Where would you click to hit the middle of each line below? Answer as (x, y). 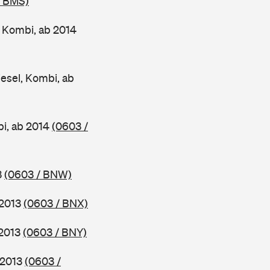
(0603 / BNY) (55, 232)
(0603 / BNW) (38, 174)
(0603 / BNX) (56, 203)
